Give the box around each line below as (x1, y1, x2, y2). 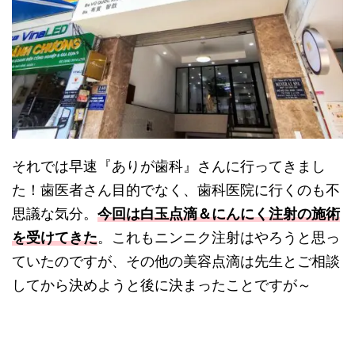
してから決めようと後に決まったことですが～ (12, 277, 311, 294)
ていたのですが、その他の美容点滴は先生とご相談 (12, 253, 340, 270)
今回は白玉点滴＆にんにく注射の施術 (97, 205, 340, 223)
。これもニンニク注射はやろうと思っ (97, 229, 340, 246)
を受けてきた (12, 229, 97, 246)
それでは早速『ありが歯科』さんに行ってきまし (12, 158, 326, 175)
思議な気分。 (12, 205, 97, 223)
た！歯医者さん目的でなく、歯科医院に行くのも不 (12, 181, 340, 199)
